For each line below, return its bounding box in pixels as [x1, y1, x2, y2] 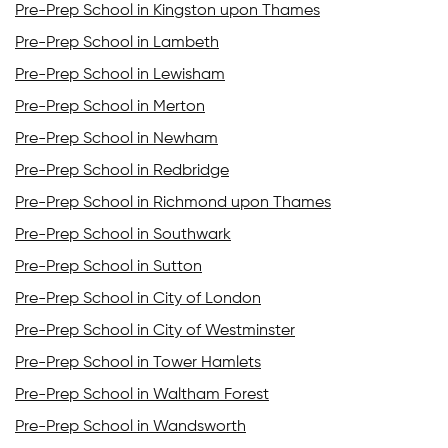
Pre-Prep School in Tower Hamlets [15, 354, 261, 371]
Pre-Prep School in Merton [15, 98, 205, 115]
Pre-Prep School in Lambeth [15, 34, 219, 51]
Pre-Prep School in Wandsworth [15, 418, 246, 435]
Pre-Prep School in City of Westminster [15, 322, 295, 339]
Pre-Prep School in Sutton [15, 258, 202, 275]
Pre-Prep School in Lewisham [15, 66, 225, 83]
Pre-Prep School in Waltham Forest [15, 386, 269, 403]
